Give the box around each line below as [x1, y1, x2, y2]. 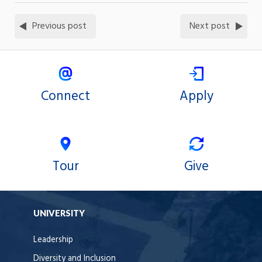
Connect [41, 86, 90, 108]
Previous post [32, 18, 87, 34]
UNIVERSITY [33, 208, 85, 218]
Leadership [33, 233, 73, 247]
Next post [189, 18, 230, 34]
